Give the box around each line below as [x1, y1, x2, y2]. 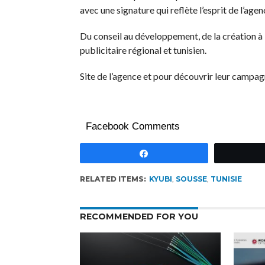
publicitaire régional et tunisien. [79, 44, 208, 56]
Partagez [156, 148, 190, 158]
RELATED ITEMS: [79, 174, 146, 183]
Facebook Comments [85, 121, 180, 132]
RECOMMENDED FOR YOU [79, 211, 198, 222]
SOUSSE [175, 174, 207, 183]
